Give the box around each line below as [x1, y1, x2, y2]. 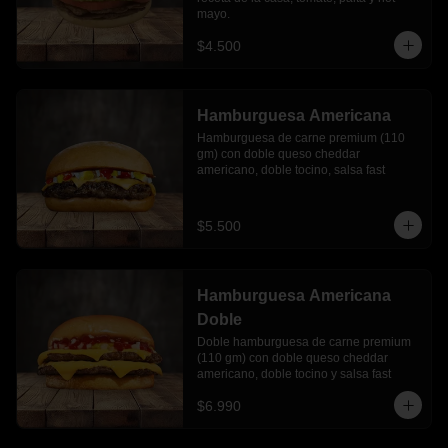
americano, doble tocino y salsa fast [196, 367, 391, 381]
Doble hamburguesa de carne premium [196, 335, 411, 349]
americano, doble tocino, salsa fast [196, 163, 385, 177]
